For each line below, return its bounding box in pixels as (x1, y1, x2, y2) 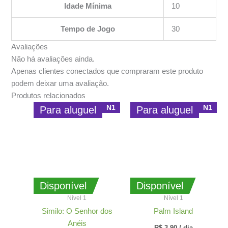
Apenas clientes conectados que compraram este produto (11, 67, 204, 75)
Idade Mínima (64, 2, 111, 10)
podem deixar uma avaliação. (11, 79, 109, 88)
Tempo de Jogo (60, 24, 115, 33)
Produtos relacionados (11, 91, 86, 100)
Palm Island (154, 207, 193, 216)
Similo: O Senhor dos (41, 207, 112, 216)
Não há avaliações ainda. (11, 54, 95, 63)
